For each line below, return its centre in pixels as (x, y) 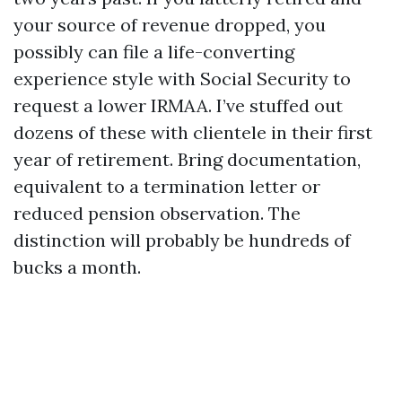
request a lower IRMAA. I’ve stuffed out (178, 105)
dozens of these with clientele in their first (193, 132)
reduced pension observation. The (157, 213)
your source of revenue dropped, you (170, 25)
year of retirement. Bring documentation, (187, 159)
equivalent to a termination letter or (167, 186)
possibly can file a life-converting (154, 52)
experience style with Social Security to (182, 79)
